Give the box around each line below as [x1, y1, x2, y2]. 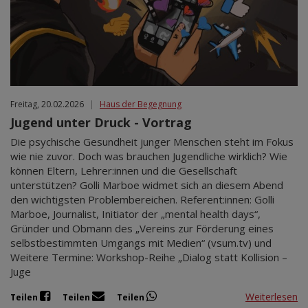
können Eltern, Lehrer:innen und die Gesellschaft [10, 164, 237, 178]
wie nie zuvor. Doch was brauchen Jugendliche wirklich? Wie [10, 149, 287, 164]
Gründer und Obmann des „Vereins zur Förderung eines [10, 221, 274, 236]
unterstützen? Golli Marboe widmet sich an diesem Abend [10, 178, 283, 192]
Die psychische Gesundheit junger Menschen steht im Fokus [10, 135, 294, 149]
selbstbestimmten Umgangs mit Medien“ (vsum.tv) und [10, 236, 272, 250]
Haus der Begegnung [100, 98, 181, 111]
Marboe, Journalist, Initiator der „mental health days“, [10, 207, 261, 221]
